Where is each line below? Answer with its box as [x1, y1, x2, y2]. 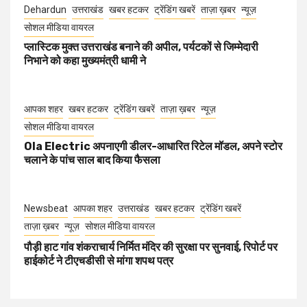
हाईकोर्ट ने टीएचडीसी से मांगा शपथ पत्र [24, 254, 173, 268]
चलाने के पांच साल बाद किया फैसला [24, 153, 160, 167]
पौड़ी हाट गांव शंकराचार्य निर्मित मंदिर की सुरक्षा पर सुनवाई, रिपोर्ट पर [24, 241, 278, 254]
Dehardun [24, 4, 66, 16]
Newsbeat [24, 203, 68, 214]
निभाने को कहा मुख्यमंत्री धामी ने [24, 54, 146, 68]
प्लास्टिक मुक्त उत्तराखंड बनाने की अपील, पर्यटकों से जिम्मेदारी [24, 40, 258, 54]
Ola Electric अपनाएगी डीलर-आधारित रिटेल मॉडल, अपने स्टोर [24, 140, 282, 153]
